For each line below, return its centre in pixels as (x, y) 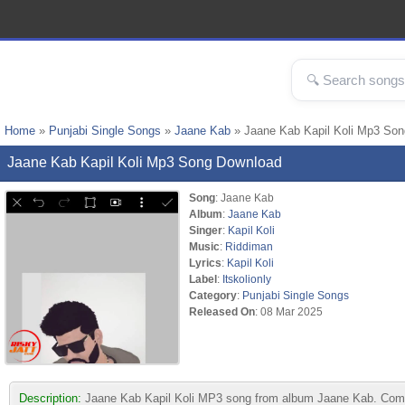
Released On (222, 311)
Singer (206, 230)
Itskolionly (247, 279)
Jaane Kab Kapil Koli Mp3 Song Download (145, 162)
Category (213, 295)
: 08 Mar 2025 (289, 311)
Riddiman (249, 246)
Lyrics (205, 263)
